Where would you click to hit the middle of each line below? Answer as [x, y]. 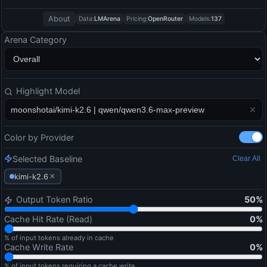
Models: [200, 19]
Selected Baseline [47, 159]
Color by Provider [39, 137]
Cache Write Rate [39, 247]
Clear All [246, 159]
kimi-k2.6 [31, 176]
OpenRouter [165, 19]
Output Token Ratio [55, 200]
